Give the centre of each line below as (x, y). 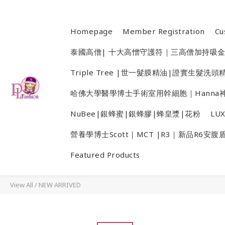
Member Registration (164, 31)
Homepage (91, 31)
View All (22, 185)
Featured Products (105, 155)
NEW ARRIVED (60, 185)
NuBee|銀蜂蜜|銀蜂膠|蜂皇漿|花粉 (135, 114)
